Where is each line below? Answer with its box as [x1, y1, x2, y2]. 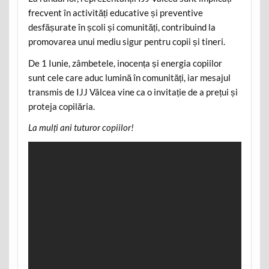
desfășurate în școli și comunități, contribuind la [28, 22, 216, 33]
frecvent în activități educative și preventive [28, 7, 203, 19]
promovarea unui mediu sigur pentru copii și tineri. [28, 36, 225, 47]
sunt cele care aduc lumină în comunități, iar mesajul [28, 71, 231, 83]
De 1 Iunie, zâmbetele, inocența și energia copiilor [28, 57, 222, 68]
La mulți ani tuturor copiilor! [28, 122, 134, 133]
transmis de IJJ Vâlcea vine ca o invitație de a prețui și [28, 86, 238, 97]
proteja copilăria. [28, 100, 95, 112]
